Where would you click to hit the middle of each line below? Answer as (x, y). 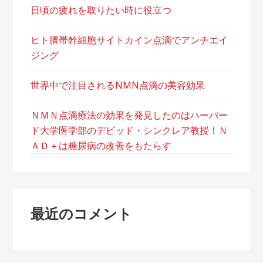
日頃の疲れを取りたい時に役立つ (101, 10)
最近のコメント (82, 213)
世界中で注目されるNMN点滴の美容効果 (118, 85)
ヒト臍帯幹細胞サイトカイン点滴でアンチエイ (129, 40)
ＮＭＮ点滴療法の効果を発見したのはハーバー (129, 115)
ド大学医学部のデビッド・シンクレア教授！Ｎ (129, 130)
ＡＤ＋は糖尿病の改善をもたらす (101, 146)
